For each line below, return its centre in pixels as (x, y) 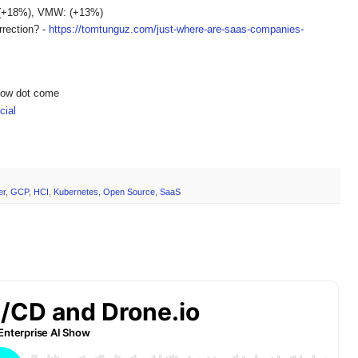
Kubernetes (76, 192)
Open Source (129, 192)
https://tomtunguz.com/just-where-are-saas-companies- (176, 30)
